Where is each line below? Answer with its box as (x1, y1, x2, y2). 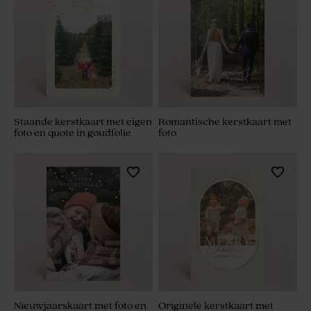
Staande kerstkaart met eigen (14, 116, 152, 128)
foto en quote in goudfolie (14, 127, 131, 140)
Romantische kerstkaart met (158, 116, 292, 128)
